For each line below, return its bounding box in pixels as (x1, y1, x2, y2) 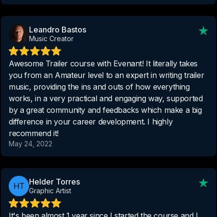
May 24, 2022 (9, 139, 52, 148)
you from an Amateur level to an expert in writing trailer (9, 70, 204, 80)
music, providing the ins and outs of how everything (9, 81, 190, 92)
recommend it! (9, 128, 59, 138)
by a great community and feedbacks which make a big (9, 105, 202, 115)
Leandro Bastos (29, 24, 86, 34)
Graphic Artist (29, 186, 71, 195)
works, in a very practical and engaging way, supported (9, 93, 203, 103)
